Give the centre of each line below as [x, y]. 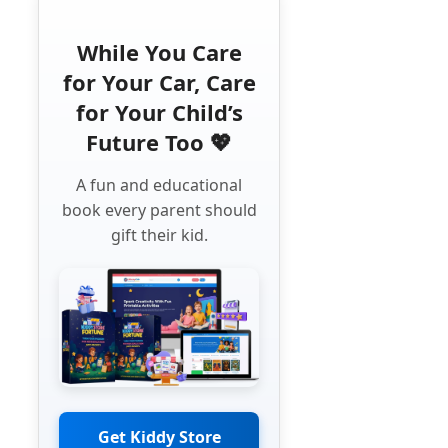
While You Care [159, 51]
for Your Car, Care [159, 81]
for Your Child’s [159, 111]
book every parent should [159, 209]
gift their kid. [159, 234]
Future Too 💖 [159, 141]
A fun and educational [159, 184]
